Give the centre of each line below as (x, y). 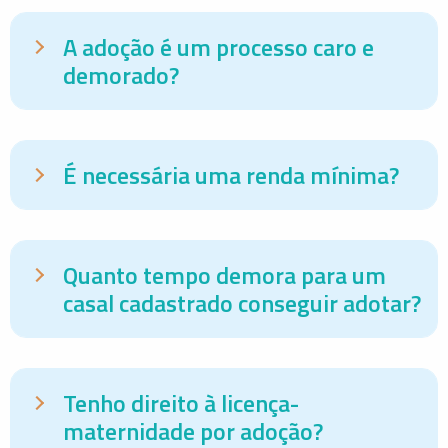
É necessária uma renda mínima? (231, 175)
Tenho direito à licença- (181, 403)
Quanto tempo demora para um (224, 275)
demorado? (121, 75)
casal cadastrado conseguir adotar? (242, 303)
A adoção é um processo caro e (218, 47)
